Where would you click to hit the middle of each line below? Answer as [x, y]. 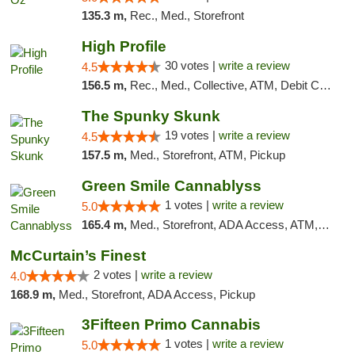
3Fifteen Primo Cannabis [171, 324]
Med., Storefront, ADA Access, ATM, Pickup [223, 225]
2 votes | [117, 275]
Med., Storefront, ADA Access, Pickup [157, 294]
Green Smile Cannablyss [171, 186]
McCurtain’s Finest [78, 256]
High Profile [124, 46]
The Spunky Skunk [151, 116]
